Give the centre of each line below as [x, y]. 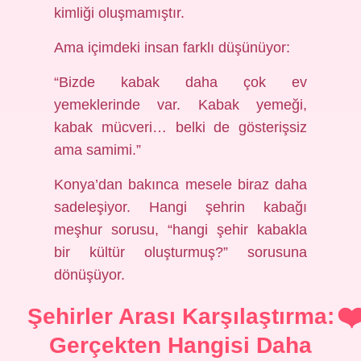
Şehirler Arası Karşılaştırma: [180, 316]
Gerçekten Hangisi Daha [180, 345]
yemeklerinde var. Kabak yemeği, [180, 105]
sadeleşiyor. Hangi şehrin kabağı [180, 207]
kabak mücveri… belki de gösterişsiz [180, 127]
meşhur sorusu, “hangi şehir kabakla [180, 230]
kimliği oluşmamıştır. [120, 13]
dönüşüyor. [90, 275]
